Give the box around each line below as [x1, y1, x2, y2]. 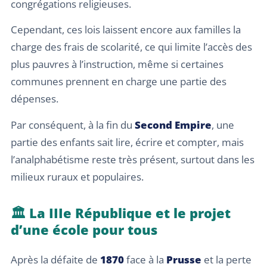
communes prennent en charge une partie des [11, 74, 226, 89]
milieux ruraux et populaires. [11, 169, 144, 184]
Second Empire [135, 117, 212, 132]
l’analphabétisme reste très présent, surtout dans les [11, 152, 254, 166]
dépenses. [11, 92, 58, 106]
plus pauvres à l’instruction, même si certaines [11, 57, 223, 72]
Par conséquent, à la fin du [11, 117, 135, 132]
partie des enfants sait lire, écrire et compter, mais [11, 135, 244, 149]
